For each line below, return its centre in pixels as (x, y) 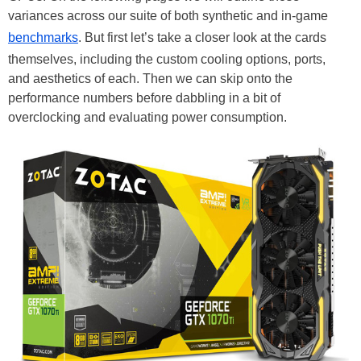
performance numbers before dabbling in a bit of (144, 98)
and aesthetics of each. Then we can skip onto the (150, 79)
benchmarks (43, 38)
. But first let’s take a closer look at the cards (202, 38)
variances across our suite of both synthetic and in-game (168, 16)
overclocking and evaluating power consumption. (147, 118)
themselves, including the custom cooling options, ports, (167, 60)
